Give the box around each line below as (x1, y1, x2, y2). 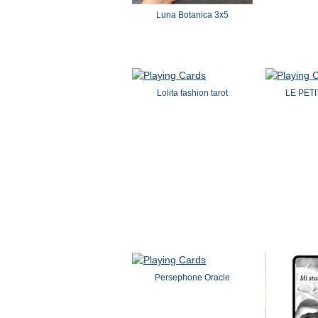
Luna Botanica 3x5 (156, 10, 229, 20)
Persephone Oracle (155, 273, 230, 283)
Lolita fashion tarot (157, 88, 228, 98)
